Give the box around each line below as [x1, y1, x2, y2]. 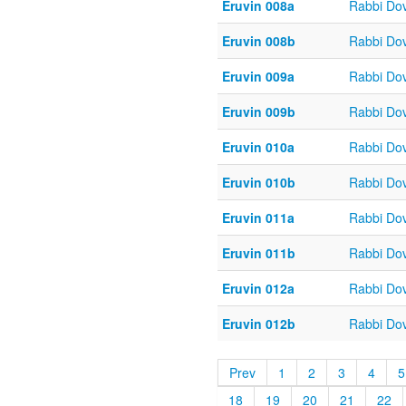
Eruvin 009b [222, 102, 295, 121]
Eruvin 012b [222, 314, 295, 333]
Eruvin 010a [222, 138, 295, 157]
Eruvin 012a [222, 279, 295, 298]
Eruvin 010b [222, 173, 295, 192]
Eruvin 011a [222, 208, 295, 227]
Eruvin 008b [222, 32, 295, 51]
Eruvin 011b [222, 244, 295, 263]
